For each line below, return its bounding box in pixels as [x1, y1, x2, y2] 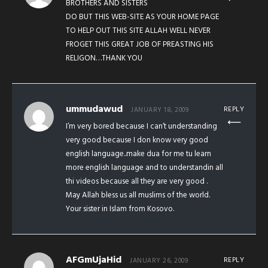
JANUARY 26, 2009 [130, 255, 188, 267]
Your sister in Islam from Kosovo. [66, 203, 174, 216]
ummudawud [66, 102, 123, 118]
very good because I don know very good [66, 134, 208, 147]
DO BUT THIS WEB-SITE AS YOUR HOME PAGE [66, 11, 219, 24]
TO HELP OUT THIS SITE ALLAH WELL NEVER [66, 25, 211, 38]
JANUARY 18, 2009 [131, 105, 188, 116]
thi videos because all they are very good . [66, 175, 208, 188]
